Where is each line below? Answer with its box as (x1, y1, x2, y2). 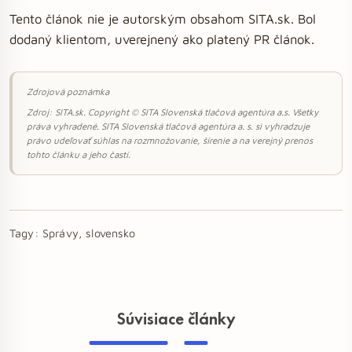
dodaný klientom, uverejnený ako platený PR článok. (9, 31, 314, 46)
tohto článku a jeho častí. (27, 149, 130, 159)
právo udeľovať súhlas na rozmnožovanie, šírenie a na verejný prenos (27, 135, 313, 145)
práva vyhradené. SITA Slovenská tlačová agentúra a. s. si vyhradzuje (27, 121, 310, 131)
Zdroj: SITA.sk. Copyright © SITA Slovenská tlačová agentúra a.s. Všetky (27, 107, 318, 117)
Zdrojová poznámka (27, 86, 109, 97)
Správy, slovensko (42, 226, 135, 240)
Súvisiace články (116, 308, 236, 330)
